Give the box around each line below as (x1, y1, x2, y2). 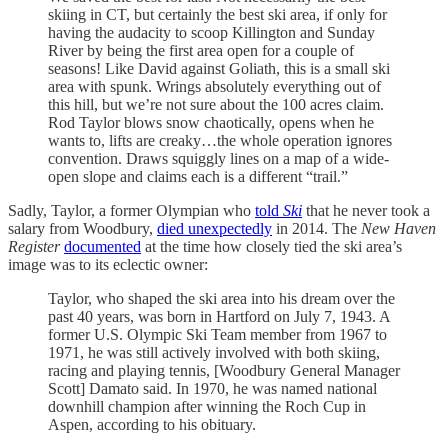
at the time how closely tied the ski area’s (141, 238, 402, 256)
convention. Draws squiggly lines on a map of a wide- (48, 150, 389, 168)
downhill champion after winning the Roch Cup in (48, 398, 366, 416)
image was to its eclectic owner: (8, 256, 208, 274)
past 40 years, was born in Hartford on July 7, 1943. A (48, 308, 390, 326)
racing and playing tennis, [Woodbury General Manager (48, 362, 400, 380)
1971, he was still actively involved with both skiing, (48, 344, 380, 362)
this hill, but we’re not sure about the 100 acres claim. (48, 96, 384, 114)
